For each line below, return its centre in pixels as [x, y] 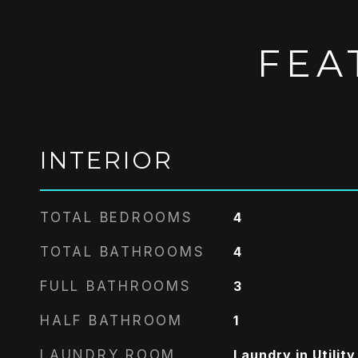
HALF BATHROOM [111, 320]
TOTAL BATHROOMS [123, 252]
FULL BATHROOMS [116, 286]
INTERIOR [107, 160]
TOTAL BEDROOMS [117, 217]
